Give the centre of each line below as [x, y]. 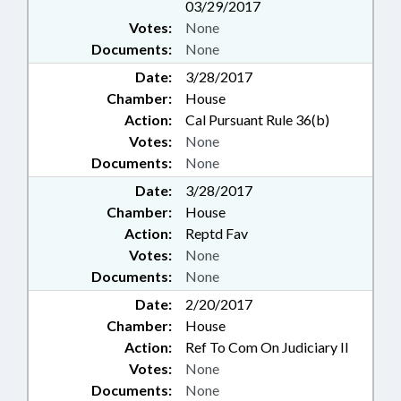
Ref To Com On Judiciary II [267, 347]
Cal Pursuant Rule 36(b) [257, 120]
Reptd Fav [217, 234]
